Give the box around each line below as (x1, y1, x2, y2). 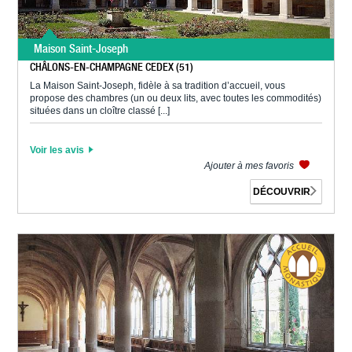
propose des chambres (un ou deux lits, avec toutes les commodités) (30, 92, 322, 104)
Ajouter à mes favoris (203, 159, 296, 171)
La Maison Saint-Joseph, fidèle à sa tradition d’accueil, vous (30, 79, 286, 91)
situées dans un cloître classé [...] (30, 104, 170, 116)
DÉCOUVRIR (253, 186, 311, 198)
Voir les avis (30, 144, 87, 156)
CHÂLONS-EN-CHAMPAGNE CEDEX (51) (30, 60, 194, 73)
